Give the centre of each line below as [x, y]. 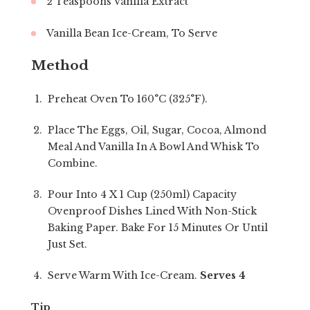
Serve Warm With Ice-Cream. [124, 275]
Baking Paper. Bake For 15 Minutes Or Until [157, 228]
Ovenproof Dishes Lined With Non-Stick [152, 211]
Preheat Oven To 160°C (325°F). [127, 99]
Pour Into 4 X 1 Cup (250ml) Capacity [142, 194]
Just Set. [67, 244]
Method [60, 65]
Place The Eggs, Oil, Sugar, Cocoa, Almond [157, 130]
